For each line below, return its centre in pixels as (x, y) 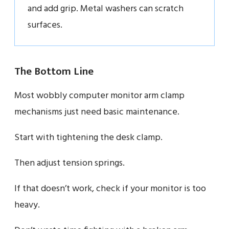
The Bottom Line (54, 71)
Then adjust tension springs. (70, 163)
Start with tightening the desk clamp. (88, 138)
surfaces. (45, 25)
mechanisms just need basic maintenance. (97, 112)
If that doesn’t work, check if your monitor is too (110, 189)
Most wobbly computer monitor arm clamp (99, 96)
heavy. (27, 205)
